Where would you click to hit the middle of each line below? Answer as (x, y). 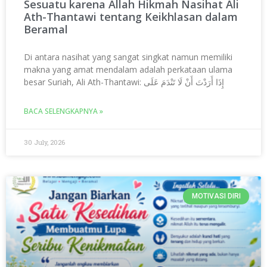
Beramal (46, 30)
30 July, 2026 (44, 142)
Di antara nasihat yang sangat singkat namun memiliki (128, 57)
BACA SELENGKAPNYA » (63, 111)
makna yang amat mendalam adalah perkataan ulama (128, 70)
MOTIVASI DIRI (216, 196)
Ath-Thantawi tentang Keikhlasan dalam (131, 17)
